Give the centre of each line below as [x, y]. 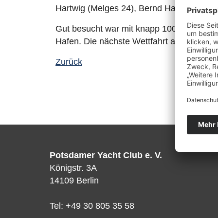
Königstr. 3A [73, 168]
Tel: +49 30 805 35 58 [92, 206]
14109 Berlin [74, 181]
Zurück [69, 62]
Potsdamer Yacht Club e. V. [106, 155]
